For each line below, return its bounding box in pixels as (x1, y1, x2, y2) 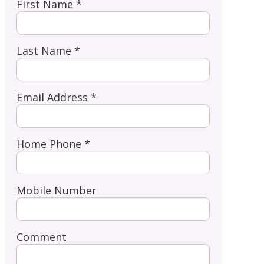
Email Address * (16, 90, 97, 104)
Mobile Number (16, 183, 97, 197)
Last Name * (16, 43, 80, 58)
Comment (16, 229, 67, 244)
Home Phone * (16, 136, 90, 151)
